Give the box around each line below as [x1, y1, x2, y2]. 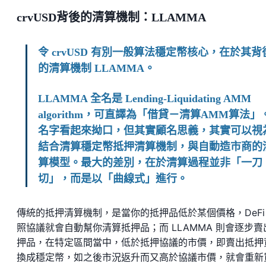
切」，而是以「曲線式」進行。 [38, 173, 188, 185]
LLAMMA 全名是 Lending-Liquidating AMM [38, 93, 251, 105]
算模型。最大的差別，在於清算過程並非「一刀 [38, 157, 262, 169]
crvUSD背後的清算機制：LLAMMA [17, 11, 206, 24]
